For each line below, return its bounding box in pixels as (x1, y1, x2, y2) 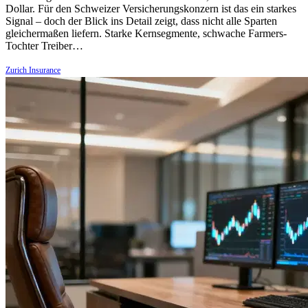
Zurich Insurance (5, 65, 60, 75)
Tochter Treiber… (5, 39, 83, 52)
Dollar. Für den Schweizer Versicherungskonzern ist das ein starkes (5, 2, 296, 14)
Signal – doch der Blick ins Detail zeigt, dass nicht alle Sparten (5, 14, 277, 27)
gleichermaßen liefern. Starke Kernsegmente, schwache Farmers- (5, 27, 287, 39)
